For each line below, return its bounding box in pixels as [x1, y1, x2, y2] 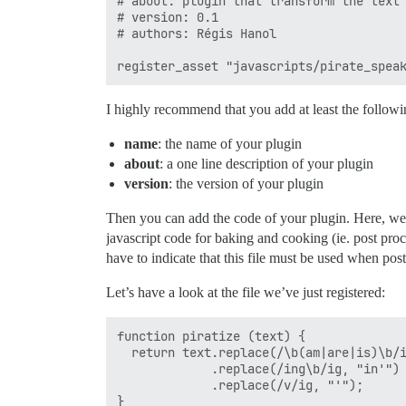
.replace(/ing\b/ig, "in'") [117, 361, 400, 377]
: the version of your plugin [169, 176, 324, 191]
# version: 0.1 [117, 9, 218, 25]
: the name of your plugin [158, 136, 302, 151]
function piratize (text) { [117, 328, 305, 344]
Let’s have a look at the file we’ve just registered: [106, 285, 385, 300]
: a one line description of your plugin [159, 156, 373, 171]
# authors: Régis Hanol [117, 25, 276, 42]
